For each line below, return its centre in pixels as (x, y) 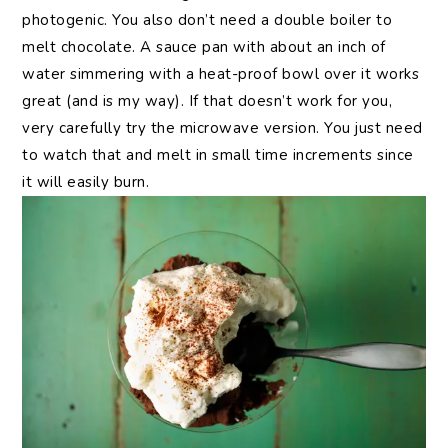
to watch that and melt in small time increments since (218, 155)
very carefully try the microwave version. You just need (222, 128)
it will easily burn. (86, 182)
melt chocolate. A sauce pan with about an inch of (204, 47)
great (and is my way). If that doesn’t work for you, (207, 101)
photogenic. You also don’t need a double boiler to (207, 20)
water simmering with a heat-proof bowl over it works (221, 74)
